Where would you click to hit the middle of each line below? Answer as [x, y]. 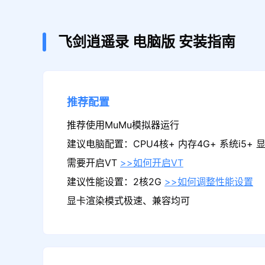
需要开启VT [93, 163]
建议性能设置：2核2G [115, 182]
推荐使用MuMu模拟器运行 [123, 125]
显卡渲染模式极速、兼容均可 [128, 201]
